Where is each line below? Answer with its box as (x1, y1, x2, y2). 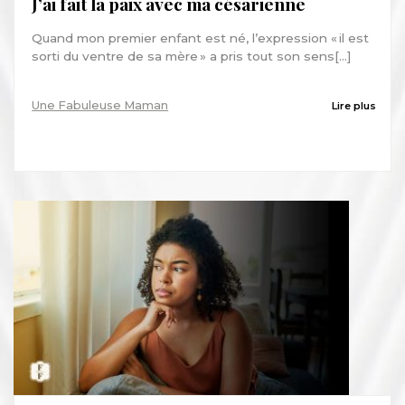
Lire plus (332, 99, 376, 113)
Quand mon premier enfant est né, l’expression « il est (32, 31, 370, 46)
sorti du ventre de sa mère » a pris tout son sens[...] (32, 49, 353, 64)
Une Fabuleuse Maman (32, 99, 169, 113)
